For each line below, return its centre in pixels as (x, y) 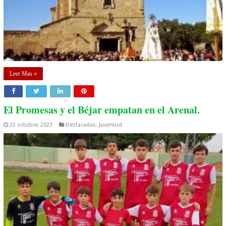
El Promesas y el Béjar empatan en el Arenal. (102, 110)
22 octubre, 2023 (31, 125)
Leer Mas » (23, 74)
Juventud (111, 125)
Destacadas (81, 125)
